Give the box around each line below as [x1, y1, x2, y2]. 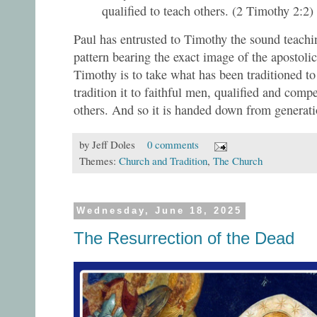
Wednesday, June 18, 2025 [76, 205, 243, 217]
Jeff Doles [92, 137, 135, 152]
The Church [213, 154, 263, 168]
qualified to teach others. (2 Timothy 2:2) [102, 2, 313, 20]
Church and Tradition [119, 154, 207, 168]
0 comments [146, 137, 199, 152]
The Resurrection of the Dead [74, 229, 294, 248]
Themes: [79, 154, 119, 168]
